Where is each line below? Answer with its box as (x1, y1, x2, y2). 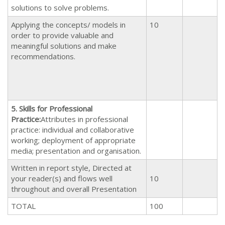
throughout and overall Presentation (11, 183, 137, 194)
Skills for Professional (19, 103, 92, 114)
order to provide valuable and (11, 30, 114, 40)
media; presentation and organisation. (11, 145, 141, 156)
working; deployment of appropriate (11, 135, 136, 145)
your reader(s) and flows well (11, 173, 113, 183)
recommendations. (11, 51, 75, 61)
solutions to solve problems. (11, 2, 109, 13)
